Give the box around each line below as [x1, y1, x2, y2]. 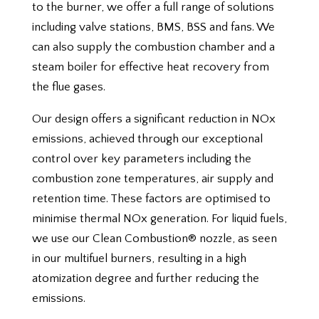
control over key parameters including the [31, 152, 251, 166]
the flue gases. [31, 80, 105, 94]
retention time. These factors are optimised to [31, 192, 271, 206]
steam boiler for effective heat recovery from [31, 61, 269, 74]
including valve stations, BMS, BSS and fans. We [31, 21, 275, 34]
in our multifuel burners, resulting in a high [31, 252, 246, 266]
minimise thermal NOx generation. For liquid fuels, [31, 212, 287, 226]
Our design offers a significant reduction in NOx [31, 113, 276, 126]
